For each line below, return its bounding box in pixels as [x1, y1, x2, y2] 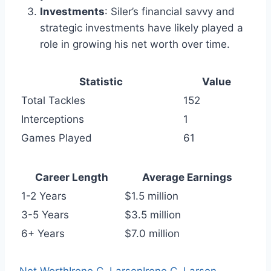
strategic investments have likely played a [40, 22, 243, 34]
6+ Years [21, 227, 65, 240]
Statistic [79, 76, 123, 88]
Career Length [35, 171, 108, 183]
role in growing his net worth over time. [40, 38, 230, 50]
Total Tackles [21, 94, 85, 106]
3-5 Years [21, 209, 69, 221]
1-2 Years [21, 190, 67, 202]
